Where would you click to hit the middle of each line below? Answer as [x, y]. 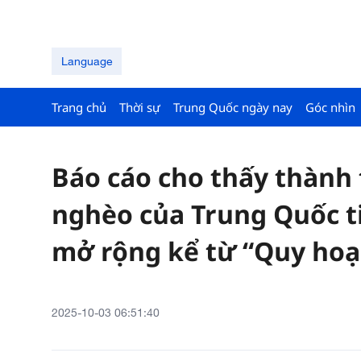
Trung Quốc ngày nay [233, 107]
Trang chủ [79, 107]
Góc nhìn [330, 107]
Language [87, 61]
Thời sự [140, 107]
